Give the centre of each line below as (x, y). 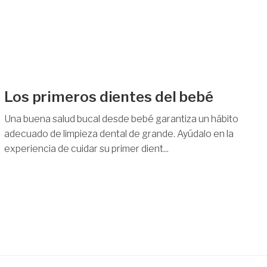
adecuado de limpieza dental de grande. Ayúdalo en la (119, 134)
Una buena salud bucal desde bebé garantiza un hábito (121, 119)
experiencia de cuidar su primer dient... (86, 149)
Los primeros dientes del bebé (109, 97)
